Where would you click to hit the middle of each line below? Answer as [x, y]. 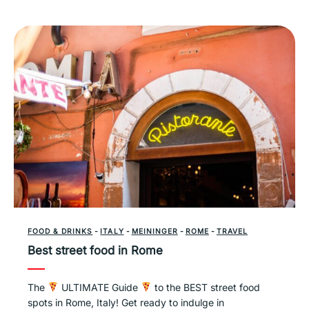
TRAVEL [232, 231]
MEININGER [154, 231]
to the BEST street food [206, 287]
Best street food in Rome [97, 250]
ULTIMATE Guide [100, 287]
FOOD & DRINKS [60, 231]
